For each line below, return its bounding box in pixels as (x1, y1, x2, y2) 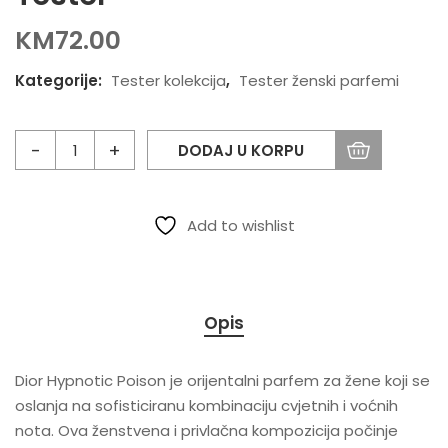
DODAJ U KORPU (178, 140, 304, 162)
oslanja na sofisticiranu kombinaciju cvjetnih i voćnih (15, 395, 398, 417)
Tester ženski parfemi (239, 70, 399, 92)
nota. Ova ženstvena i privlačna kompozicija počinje (15, 420, 398, 442)
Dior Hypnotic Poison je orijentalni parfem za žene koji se (15, 370, 430, 392)
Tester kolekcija (111, 70, 226, 92)
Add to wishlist (187, 215, 295, 237)
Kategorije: (15, 70, 106, 92)
